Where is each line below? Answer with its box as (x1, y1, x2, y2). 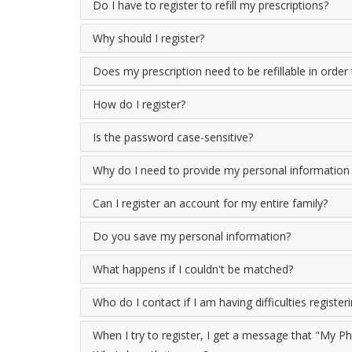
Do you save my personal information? (93, 229, 291, 244)
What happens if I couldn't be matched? (93, 262, 293, 277)
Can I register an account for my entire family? (93, 196, 328, 211)
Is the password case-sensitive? (93, 130, 253, 145)
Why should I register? (93, 31, 204, 46)
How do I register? (93, 97, 185, 112)
